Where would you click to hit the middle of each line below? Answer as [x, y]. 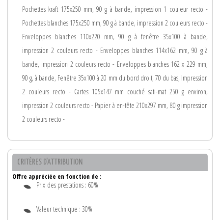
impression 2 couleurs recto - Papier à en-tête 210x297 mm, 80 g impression [115, 106]
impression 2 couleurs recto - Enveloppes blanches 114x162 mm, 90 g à [115, 51]
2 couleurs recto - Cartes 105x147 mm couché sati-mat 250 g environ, [115, 92]
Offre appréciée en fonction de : [57, 176]
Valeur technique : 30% [64, 209]
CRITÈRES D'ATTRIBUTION [50, 162]
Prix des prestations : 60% [67, 185]
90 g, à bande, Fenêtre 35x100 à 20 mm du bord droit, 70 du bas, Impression [115, 78]
